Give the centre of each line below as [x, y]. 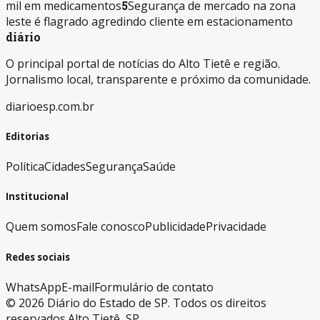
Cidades [65, 166]
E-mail [78, 287]
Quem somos [41, 227]
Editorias [27, 136]
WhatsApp [34, 287]
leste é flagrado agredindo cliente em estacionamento [149, 21]
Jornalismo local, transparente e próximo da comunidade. [158, 79]
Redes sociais [38, 257]
